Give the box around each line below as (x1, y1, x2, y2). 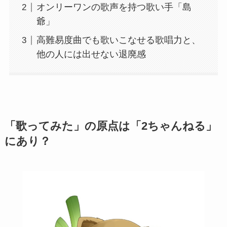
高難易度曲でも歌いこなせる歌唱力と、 (36, 35, 201, 46)
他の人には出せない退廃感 (36, 49, 146, 60)
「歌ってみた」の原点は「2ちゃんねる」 (4, 120, 217, 132)
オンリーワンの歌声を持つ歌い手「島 (36, 2, 192, 13)
